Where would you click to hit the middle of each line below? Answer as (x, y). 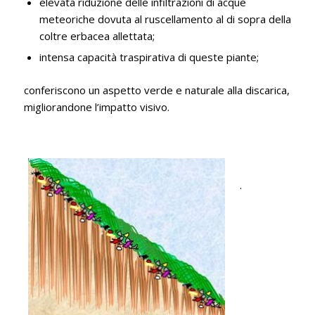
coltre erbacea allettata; (97, 36)
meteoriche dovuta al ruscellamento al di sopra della (165, 19)
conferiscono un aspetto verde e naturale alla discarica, (156, 90)
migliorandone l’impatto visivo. (96, 107)
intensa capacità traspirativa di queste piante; (149, 57)
